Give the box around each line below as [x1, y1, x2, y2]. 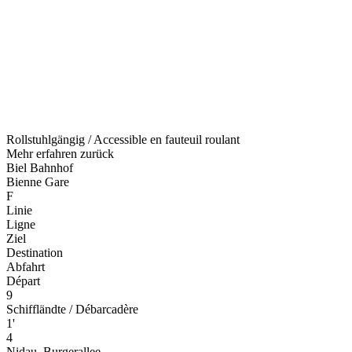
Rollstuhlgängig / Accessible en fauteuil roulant [6, 132, 240, 146]
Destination [6, 245, 63, 259]
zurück [80, 146, 114, 160]
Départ [6, 273, 40, 288]
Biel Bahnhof [6, 160, 73, 174]
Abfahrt [6, 259, 45, 273]
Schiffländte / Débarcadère [6, 302, 138, 316]
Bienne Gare [6, 174, 69, 189]
